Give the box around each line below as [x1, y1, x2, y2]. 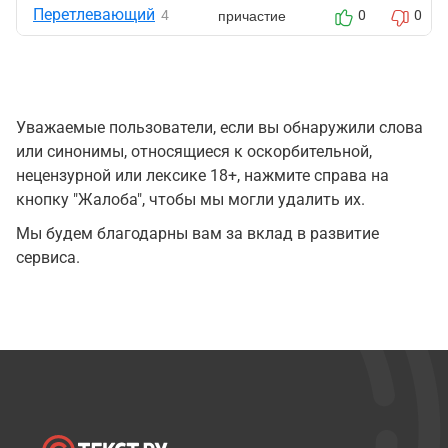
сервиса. [16, 248, 80, 267]
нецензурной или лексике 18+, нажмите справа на [16, 166, 389, 185]
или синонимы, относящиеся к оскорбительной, [16, 142, 372, 161]
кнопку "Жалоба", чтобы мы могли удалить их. [16, 190, 365, 209]
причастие [218, 5, 286, 25]
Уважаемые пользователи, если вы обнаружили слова [16, 118, 423, 137]
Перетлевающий [33, 5, 155, 24]
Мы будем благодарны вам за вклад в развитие [16, 224, 379, 243]
